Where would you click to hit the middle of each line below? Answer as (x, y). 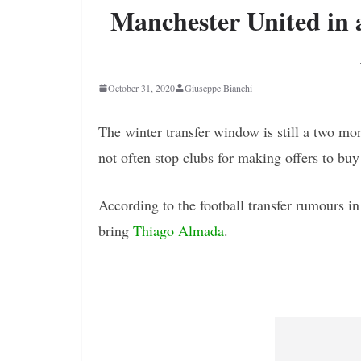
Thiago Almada (178, 230)
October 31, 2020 (141, 87)
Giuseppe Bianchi (218, 87)
